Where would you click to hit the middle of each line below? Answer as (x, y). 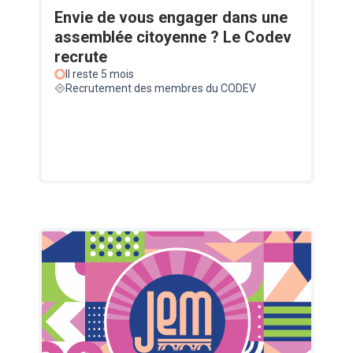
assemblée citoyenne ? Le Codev (173, 37)
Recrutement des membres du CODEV (161, 89)
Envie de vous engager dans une (171, 18)
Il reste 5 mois (100, 74)
